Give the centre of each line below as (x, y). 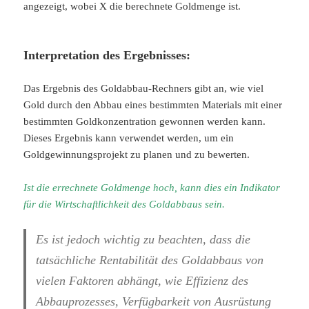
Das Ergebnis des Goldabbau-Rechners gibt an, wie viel (144, 89)
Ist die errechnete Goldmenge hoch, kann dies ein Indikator (152, 188)
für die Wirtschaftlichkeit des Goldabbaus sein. (124, 205)
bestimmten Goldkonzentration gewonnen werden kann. (145, 122)
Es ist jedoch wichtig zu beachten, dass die (143, 240)
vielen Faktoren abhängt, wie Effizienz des (142, 281)
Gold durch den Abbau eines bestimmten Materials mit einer (153, 105)
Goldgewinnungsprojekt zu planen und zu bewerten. (137, 155)
